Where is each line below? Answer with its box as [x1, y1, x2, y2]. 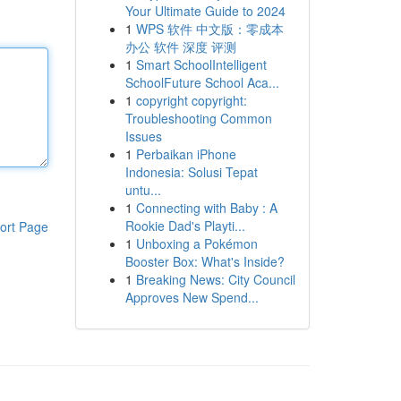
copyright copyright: [135, 91, 247, 109]
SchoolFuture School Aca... [124, 73, 279, 91]
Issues [124, 127, 162, 145]
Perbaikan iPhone [135, 145, 236, 163]
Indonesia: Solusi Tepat [124, 163, 258, 181]
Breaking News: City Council [135, 270, 295, 288]
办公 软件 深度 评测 [124, 38, 236, 55]
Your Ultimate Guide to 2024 [124, 2, 286, 20]
